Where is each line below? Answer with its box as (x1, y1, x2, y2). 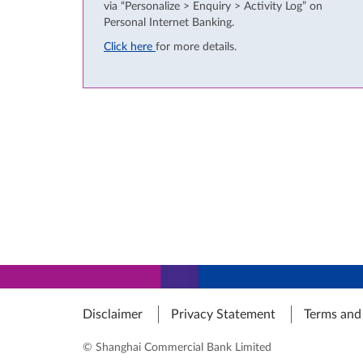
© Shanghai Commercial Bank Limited (83, 342, 271, 353)
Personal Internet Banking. (104, 17, 234, 28)
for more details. (156, 41, 237, 53)
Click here (104, 41, 156, 53)
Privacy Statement (171, 308, 275, 321)
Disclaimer (83, 308, 143, 321)
